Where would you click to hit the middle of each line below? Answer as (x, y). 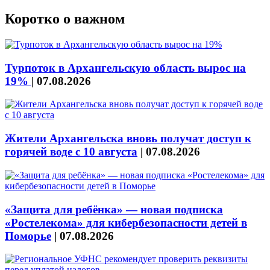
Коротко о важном (65, 19)
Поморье (28, 236)
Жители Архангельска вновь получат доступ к (128, 139)
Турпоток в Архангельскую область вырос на (125, 67)
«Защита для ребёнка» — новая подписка (114, 209)
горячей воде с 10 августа (71, 152)
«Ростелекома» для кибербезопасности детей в (126, 222)
